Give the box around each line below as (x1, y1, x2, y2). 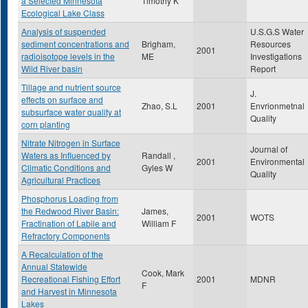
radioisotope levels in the (21, 50, 115, 62)
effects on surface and (21, 93, 103, 105)
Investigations (250, 50, 302, 62)
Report (250, 63, 276, 74)
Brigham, (142, 38, 175, 49)
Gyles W (142, 162, 173, 173)
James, (142, 205, 168, 217)
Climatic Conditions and (21, 162, 111, 173)
